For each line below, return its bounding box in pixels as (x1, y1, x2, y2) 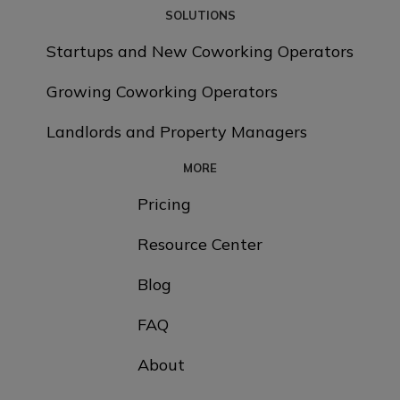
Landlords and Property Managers (46, 121, 307, 142)
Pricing (137, 193, 191, 214)
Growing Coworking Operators (46, 80, 278, 102)
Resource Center (137, 233, 262, 254)
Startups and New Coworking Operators (46, 40, 354, 62)
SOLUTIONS (164, 7, 236, 22)
